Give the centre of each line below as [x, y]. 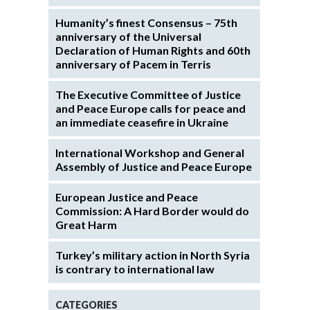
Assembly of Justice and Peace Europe [154, 166]
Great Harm [86, 224]
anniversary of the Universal [128, 36]
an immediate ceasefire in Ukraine [142, 122]
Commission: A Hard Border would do [152, 210]
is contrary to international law [135, 268]
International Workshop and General [150, 152]
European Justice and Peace [127, 197]
